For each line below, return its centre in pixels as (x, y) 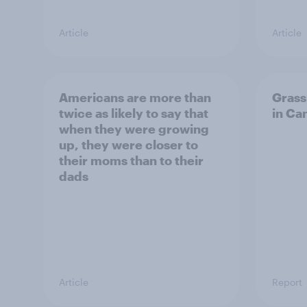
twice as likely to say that (134, 113)
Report (287, 282)
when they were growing (134, 129)
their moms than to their (131, 160)
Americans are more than (135, 97)
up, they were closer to (128, 145)
